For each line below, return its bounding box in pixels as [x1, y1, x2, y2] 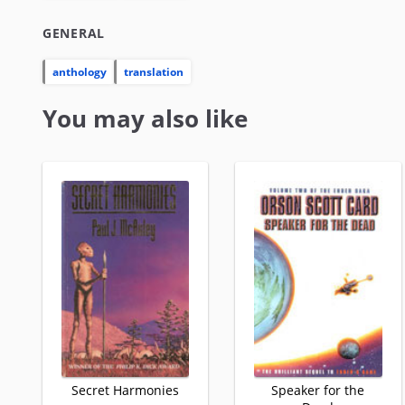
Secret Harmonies [71, 381, 180, 400]
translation [124, 63, 184, 80]
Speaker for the [271, 381, 365, 400]
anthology [52, 63, 107, 80]
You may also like [42, 101, 248, 135]
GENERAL [42, 24, 105, 42]
